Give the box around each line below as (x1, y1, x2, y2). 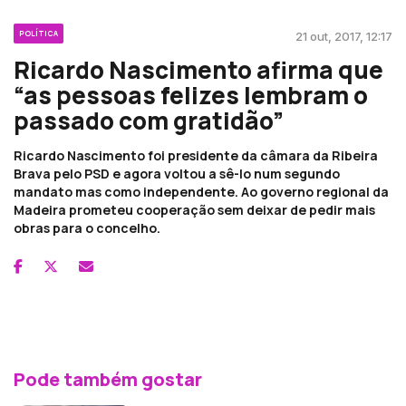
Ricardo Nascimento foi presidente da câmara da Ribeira (14, 146, 378, 164)
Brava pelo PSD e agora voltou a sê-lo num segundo (14, 164, 340, 182)
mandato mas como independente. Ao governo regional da (14, 182, 389, 200)
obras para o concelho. (14, 218, 160, 237)
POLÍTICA (19, 27, 58, 38)
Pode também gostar (14, 366, 202, 391)
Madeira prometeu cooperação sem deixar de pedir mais (14, 200, 375, 218)
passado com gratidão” (14, 103, 284, 137)
